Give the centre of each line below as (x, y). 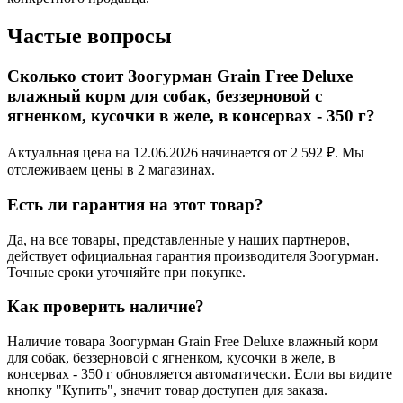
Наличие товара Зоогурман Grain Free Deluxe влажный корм (193, 342)
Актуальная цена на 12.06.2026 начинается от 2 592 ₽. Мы (186, 153)
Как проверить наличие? (106, 307)
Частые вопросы (90, 36)
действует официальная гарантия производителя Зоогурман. (193, 255)
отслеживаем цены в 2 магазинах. (111, 170)
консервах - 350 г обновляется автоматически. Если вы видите (200, 374)
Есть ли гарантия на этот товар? (135, 204)
